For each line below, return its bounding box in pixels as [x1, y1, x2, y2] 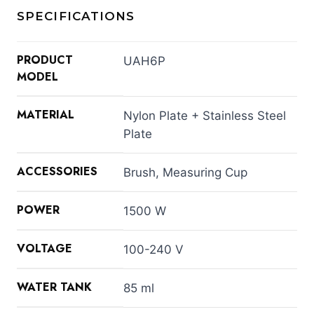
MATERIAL [17, 106, 74, 123]
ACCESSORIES [17, 163, 97, 179]
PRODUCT [17, 51, 73, 68]
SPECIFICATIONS [17, 8, 135, 23]
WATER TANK [17, 278, 92, 295]
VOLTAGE [17, 240, 72, 257]
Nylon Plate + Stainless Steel [123, 108, 286, 123]
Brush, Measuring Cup [123, 165, 247, 179]
